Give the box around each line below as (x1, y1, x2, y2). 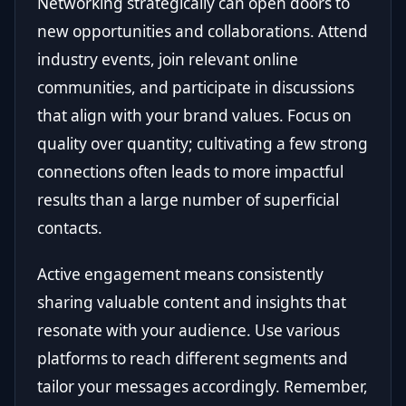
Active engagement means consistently (37, 264, 324, 285)
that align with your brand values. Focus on (37, 105, 352, 127)
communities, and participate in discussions (37, 77, 354, 99)
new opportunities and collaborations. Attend (37, 21, 368, 43)
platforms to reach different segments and (37, 348, 348, 370)
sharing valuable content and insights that (37, 292, 346, 314)
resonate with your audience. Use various (37, 320, 340, 342)
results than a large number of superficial (37, 189, 339, 211)
